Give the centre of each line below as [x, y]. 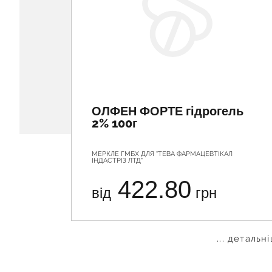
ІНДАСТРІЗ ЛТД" [117, 161]
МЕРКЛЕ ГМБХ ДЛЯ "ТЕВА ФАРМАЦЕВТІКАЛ [162, 154]
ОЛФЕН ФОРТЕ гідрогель [168, 111]
